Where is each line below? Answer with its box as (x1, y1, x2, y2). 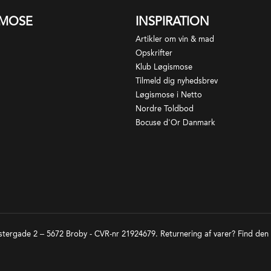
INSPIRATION (135, 14, 209, 29)
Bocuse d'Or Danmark (135, 118, 215, 128)
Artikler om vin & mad (135, 34, 214, 44)
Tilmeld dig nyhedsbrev (135, 76, 218, 86)
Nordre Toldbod (135, 104, 194, 114)
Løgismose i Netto (135, 90, 202, 100)
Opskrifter (135, 48, 172, 58)
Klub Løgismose (135, 62, 192, 72)
